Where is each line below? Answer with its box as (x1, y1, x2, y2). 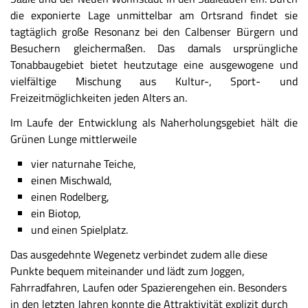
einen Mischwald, (31, 172, 112, 188)
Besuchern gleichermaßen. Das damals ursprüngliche (10, 40, 298, 56)
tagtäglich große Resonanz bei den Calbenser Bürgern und (10, 23, 298, 40)
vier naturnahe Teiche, (31, 155, 136, 172)
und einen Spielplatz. (31, 221, 128, 238)
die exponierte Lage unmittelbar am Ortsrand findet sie (10, 7, 298, 23)
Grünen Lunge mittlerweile (10, 131, 137, 147)
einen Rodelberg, (31, 188, 109, 205)
